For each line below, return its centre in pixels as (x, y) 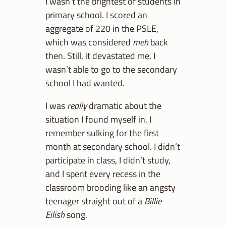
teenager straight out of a (95, 201)
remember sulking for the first (102, 133)
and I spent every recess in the (103, 174)
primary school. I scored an (96, 15)
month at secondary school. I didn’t (113, 147)
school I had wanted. (85, 83)
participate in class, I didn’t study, (108, 160)
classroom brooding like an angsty (110, 187)
